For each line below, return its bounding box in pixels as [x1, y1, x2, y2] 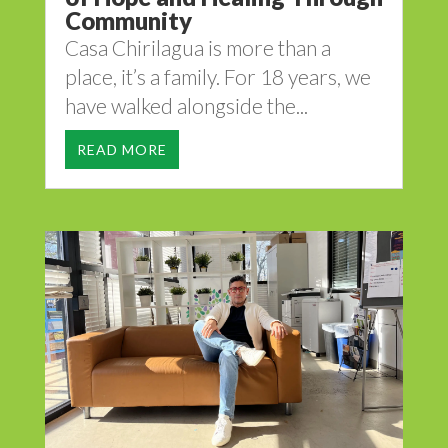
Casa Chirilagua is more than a [64, 35, 331, 61]
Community [64, 6, 192, 36]
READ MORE [76, 141, 167, 159]
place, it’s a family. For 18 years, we [64, 64, 371, 90]
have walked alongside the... [64, 93, 308, 119]
